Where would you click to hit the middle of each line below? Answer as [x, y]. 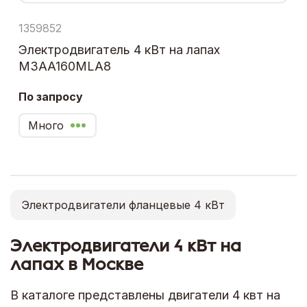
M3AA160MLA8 [65, 66]
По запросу [51, 96]
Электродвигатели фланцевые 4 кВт [123, 205]
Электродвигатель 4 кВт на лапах [119, 49]
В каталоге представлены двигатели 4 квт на [145, 295]
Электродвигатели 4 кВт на [126, 245]
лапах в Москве [77, 264]
